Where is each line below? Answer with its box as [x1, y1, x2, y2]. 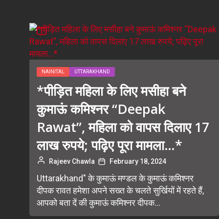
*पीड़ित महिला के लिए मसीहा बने [37, 82, 186, 100]
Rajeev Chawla [49, 157, 95, 165]
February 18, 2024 [109, 157, 166, 165]
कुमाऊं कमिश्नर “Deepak [37, 100, 165, 118]
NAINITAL [42, 69, 65, 74]
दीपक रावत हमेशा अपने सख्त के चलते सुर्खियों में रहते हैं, [37, 185, 204, 196]
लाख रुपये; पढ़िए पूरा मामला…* [37, 136, 182, 154]
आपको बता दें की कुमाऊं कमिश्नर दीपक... [37, 197, 160, 208]
